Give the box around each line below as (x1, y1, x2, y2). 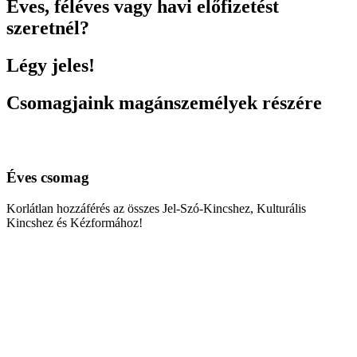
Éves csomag (6, 169, 89, 186)
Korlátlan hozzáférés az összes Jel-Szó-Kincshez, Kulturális (6, 201, 306, 215)
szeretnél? (6, 17, 89, 38)
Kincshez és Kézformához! (6, 215, 143, 229)
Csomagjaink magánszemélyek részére (6, 92, 322, 113)
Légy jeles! (6, 54, 95, 76)
